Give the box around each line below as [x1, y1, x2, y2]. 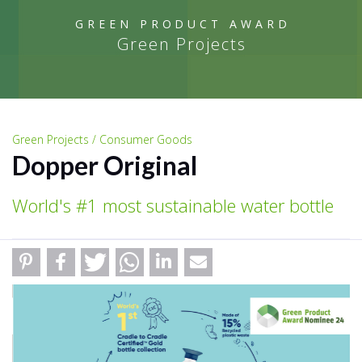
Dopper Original [12, 149, 197, 181]
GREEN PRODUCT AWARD [75, 15, 291, 32]
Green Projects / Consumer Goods [12, 131, 192, 147]
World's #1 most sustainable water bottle [12, 192, 334, 217]
